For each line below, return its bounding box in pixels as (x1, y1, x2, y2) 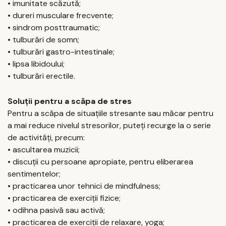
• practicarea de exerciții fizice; (8, 192, 121, 203)
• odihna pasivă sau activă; (8, 204, 105, 215)
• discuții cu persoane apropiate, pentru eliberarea (8, 156, 193, 167)
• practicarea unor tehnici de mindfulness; (8, 180, 160, 191)
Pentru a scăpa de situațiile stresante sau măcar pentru (8, 107, 213, 119)
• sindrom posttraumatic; (8, 22, 100, 33)
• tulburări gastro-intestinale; (8, 46, 115, 57)
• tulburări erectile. (8, 70, 75, 81)
